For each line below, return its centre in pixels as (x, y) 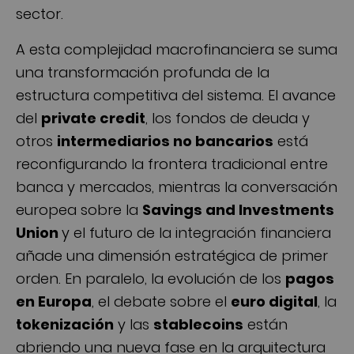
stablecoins (198, 324)
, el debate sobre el (161, 301)
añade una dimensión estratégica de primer (172, 255)
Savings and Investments (238, 209)
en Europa (54, 301)
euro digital (274, 301)
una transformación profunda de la (143, 72)
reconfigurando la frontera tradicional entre (172, 164)
